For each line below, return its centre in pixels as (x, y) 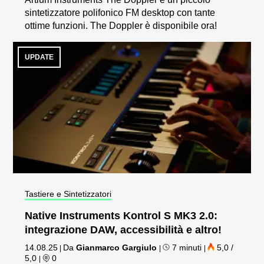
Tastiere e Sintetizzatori (68, 194)
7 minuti (187, 247)
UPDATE (39, 57)
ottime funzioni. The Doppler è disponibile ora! (121, 25)
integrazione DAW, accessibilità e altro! (123, 230)
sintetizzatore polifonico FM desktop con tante (120, 12)
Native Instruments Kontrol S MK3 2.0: (121, 215)
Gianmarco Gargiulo (117, 247)
